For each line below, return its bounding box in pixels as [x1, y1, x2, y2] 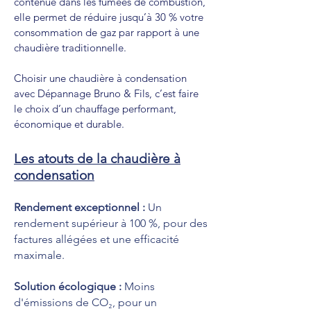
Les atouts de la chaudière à [14, 151, 180, 167]
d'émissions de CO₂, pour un [14, 296, 157, 309]
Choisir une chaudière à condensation [14, 72, 187, 85]
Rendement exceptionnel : [14, 201, 145, 214]
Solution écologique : [14, 280, 121, 293]
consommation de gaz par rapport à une [14, 26, 199, 39]
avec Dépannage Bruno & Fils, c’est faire [14, 87, 199, 100]
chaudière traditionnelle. [14, 41, 126, 54]
